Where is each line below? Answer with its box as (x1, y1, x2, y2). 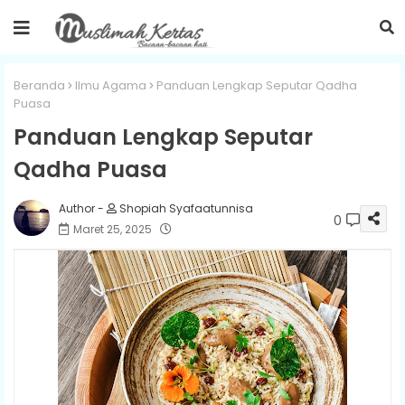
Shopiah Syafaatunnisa (117, 200, 253, 216)
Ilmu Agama (75, 77, 146, 94)
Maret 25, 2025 (73, 221, 152, 237)
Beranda (14, 77, 65, 94)
